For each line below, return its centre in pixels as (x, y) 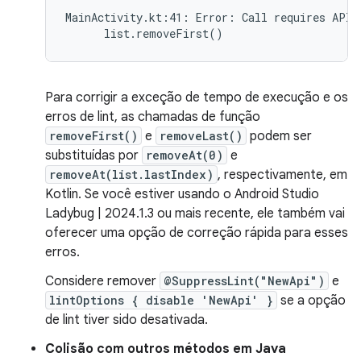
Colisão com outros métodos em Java (166, 349)
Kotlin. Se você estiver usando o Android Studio (182, 194)
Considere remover (102, 281)
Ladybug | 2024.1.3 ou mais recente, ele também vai (195, 214)
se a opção (311, 301)
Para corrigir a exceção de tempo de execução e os (197, 98)
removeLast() (201, 136)
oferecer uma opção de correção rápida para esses (197, 233)
